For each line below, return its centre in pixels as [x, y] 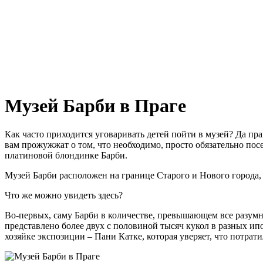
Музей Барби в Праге [95, 105]
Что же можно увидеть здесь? [64, 195]
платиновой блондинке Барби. [66, 156]
